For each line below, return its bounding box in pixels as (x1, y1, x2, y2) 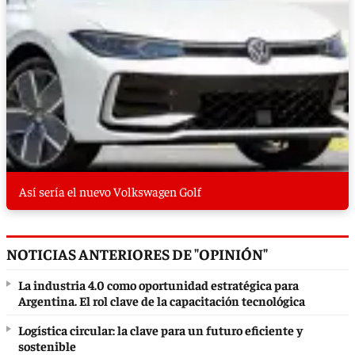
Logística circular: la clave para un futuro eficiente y (18, 322, 303, 338)
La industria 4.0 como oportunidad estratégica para (18, 277, 299, 292)
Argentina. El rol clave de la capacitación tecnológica (18, 292, 305, 308)
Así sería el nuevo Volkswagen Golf (19, 183, 201, 199)
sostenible (18, 338, 76, 353)
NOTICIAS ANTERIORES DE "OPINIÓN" (6, 244, 268, 263)
